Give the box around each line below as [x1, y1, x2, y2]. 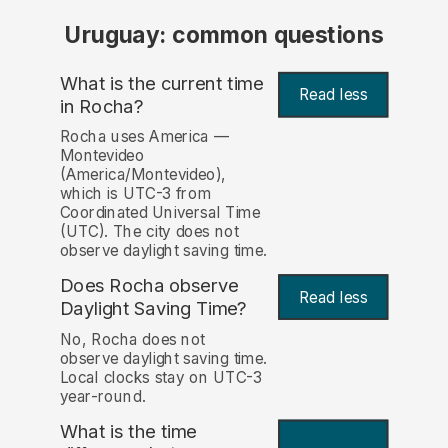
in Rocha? [59, 94, 144, 118]
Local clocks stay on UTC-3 [59, 367, 262, 387]
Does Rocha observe [59, 274, 239, 298]
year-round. [59, 386, 146, 406]
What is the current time [59, 71, 264, 95]
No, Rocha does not [59, 329, 206, 349]
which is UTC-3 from [59, 184, 211, 204]
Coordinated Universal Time [59, 203, 261, 223]
